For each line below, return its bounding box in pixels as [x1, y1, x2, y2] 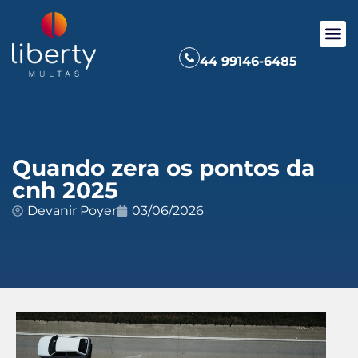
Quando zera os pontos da [12, 154, 315, 182]
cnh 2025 [12, 177, 118, 205]
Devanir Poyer [27, 203, 117, 219]
